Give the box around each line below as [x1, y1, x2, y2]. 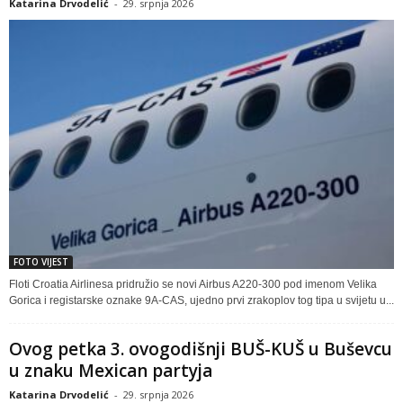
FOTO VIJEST [13, 255, 68, 268]
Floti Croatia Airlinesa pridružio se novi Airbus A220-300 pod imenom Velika [9, 277, 377, 291]
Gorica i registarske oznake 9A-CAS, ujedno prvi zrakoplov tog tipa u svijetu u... [9, 293, 394, 307]
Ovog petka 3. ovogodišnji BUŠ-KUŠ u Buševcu [9, 336, 392, 361]
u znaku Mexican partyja [9, 358, 212, 382]
